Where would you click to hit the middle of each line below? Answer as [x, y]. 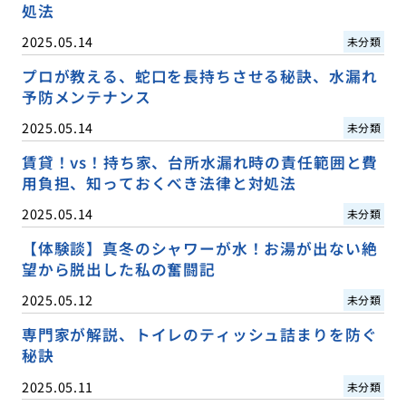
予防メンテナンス [86, 97]
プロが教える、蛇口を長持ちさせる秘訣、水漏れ [199, 77]
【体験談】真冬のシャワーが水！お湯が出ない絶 [199, 249]
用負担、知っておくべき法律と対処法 [159, 184]
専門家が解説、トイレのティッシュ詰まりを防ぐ [199, 335]
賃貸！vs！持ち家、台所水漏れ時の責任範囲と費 [200, 163]
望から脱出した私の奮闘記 [118, 270]
